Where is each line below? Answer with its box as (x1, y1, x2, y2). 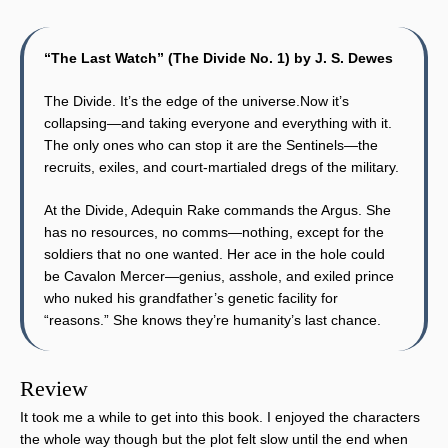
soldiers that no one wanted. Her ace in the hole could (44, 245, 385, 262)
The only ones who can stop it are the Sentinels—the (44, 136, 378, 153)
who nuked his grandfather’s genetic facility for (44, 289, 338, 306)
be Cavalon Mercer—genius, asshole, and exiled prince (44, 267, 394, 284)
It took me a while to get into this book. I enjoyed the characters (20, 408, 420, 425)
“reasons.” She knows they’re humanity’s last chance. (44, 311, 381, 328)
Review (20, 375, 88, 401)
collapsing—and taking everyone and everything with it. (44, 114, 392, 131)
